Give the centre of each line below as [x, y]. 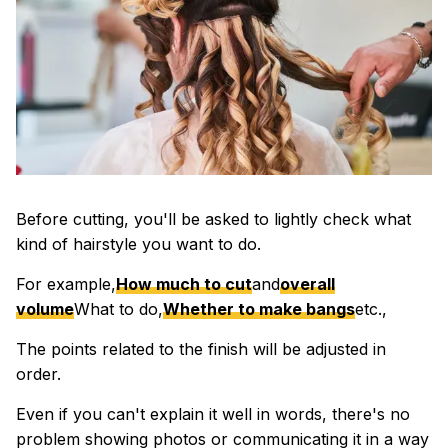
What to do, [118, 308]
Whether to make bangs [259, 308]
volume [45, 308]
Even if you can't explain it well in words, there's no [213, 413]
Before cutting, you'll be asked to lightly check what [213, 218]
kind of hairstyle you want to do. [138, 243]
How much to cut [184, 283]
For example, [66, 283]
